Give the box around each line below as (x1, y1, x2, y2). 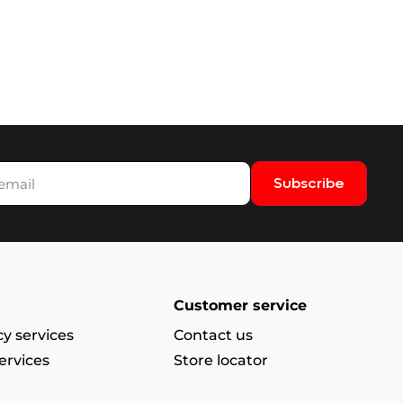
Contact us (174, 327, 254, 344)
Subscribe (273, 174, 345, 193)
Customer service (174, 297, 308, 314)
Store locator (174, 352, 269, 369)
